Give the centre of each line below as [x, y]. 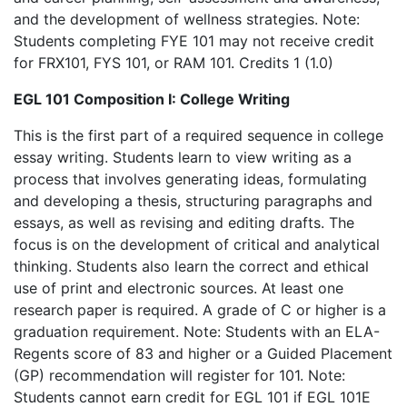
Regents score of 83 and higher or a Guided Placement [203, 353]
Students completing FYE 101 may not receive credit [194, 41]
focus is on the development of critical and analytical [197, 244]
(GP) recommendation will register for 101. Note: [179, 375]
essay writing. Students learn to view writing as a [183, 157]
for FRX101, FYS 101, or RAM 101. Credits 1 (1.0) [174, 63]
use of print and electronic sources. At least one [179, 288]
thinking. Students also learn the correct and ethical [191, 266]
